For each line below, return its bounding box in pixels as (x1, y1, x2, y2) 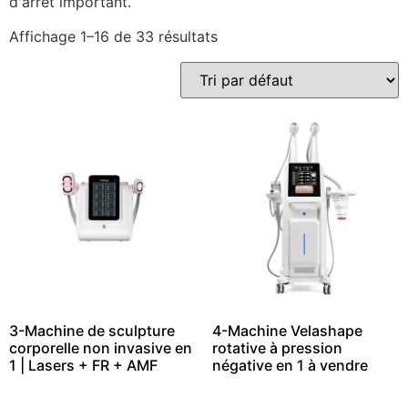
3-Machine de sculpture (9, 321, 175, 340)
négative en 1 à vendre (211, 355, 368, 374)
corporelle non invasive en (9, 338, 192, 357)
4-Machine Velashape (211, 321, 362, 340)
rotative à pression (211, 338, 342, 357)
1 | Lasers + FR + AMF (9, 355, 158, 374)
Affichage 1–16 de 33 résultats (9, 27, 218, 46)
